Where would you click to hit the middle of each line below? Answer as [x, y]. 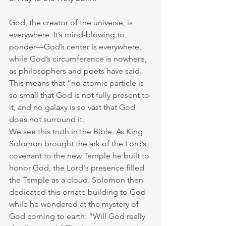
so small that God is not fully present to [80, 95]
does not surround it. [47, 119]
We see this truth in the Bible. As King [77, 131]
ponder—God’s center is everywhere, [76, 47]
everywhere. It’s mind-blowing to [68, 35]
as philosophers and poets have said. [76, 71]
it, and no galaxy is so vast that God [73, 107]
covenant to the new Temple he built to [80, 156]
